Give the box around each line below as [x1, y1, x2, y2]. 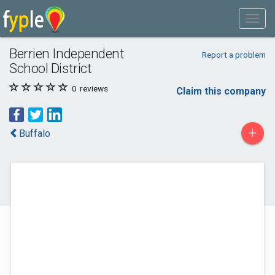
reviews [78, 83, 108, 93]
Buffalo [19, 128, 50, 139]
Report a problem [201, 50, 266, 60]
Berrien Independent [9, 45, 125, 61]
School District [9, 60, 92, 76]
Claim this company [176, 85, 266, 97]
